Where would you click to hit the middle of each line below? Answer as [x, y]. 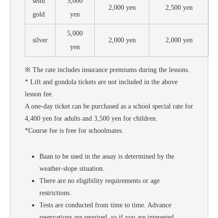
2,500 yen [179, 7]
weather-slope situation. [72, 168]
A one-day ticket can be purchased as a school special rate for [109, 106]
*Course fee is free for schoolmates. [74, 130]
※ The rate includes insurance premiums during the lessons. [107, 70]
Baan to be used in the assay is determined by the [107, 156]
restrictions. [55, 193]
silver [40, 40]
